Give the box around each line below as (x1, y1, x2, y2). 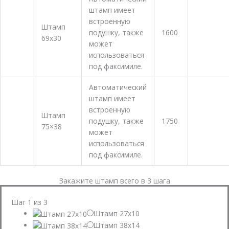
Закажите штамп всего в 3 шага (59, 175, 170, 186)
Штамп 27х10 (94, 208, 140, 218)
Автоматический (88, 82, 147, 92)
